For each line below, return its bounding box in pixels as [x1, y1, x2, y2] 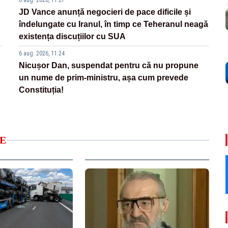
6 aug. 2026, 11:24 [19, 50, 65, 58]
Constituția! [19, 85, 64, 95]
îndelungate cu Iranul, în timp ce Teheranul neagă [19, 20, 209, 29]
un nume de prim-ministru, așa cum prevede [19, 73, 189, 82]
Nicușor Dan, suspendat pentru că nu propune [19, 61, 199, 70]
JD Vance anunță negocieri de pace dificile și [19, 8, 191, 17]
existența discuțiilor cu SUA [19, 32, 126, 41]
